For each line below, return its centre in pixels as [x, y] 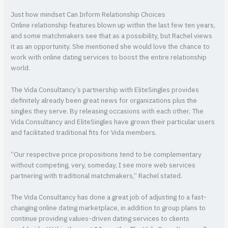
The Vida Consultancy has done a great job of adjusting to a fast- [109, 198]
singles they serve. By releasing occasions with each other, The [107, 111]
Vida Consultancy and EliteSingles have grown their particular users [113, 122]
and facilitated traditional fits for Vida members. [84, 133]
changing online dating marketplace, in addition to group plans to [108, 208]
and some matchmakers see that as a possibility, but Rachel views [112, 36]
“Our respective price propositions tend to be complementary [106, 154]
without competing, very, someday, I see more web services [103, 165]
